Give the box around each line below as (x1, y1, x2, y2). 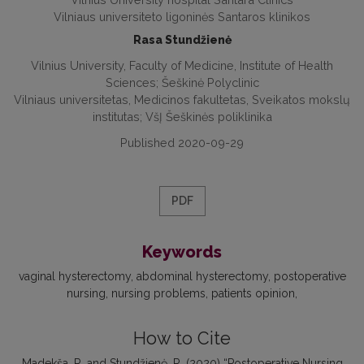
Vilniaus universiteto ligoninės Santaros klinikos (54, 10, 310, 24)
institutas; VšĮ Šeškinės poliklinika (92, 110, 272, 124)
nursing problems (111, 287, 206, 301)
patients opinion (211, 287, 295, 301)
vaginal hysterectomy (18, 270, 131, 284)
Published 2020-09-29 (120, 136, 244, 150)
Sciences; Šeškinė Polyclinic (105, 76, 259, 90)
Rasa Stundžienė (132, 33, 232, 47)
